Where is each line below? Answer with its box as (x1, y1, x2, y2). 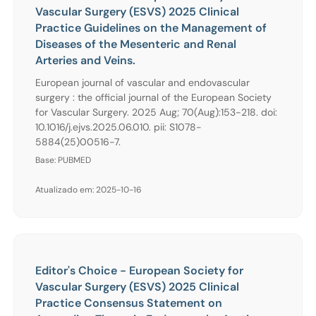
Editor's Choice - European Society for (35, 262, 243, 278)
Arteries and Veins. (35, 52, 135, 68)
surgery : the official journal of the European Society (35, 90, 272, 104)
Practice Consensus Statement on (35, 295, 222, 310)
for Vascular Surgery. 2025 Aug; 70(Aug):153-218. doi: (35, 105, 277, 119)
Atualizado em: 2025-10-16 (35, 183, 142, 195)
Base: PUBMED (35, 154, 91, 166)
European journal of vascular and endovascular (35, 75, 250, 89)
